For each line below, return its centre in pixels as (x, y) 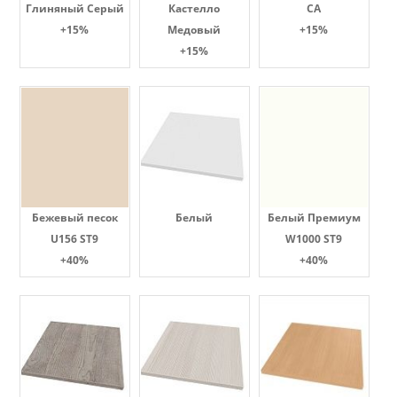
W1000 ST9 (314, 239)
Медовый (194, 30)
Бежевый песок (74, 218)
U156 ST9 (74, 239)
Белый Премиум (314, 218)
